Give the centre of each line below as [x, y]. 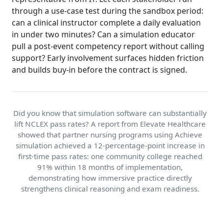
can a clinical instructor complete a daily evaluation [106, 23]
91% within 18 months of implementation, [110, 167]
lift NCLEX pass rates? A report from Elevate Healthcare [110, 124]
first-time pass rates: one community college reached [110, 156]
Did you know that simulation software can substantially [110, 113]
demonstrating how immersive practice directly [110, 178]
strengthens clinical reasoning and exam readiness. [110, 189]
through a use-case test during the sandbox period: [108, 11]
